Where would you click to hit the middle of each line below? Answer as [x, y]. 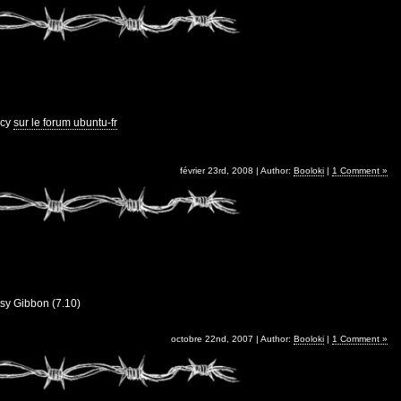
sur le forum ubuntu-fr [65, 122]
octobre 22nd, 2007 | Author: [232, 338]
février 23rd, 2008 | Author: [236, 170]
